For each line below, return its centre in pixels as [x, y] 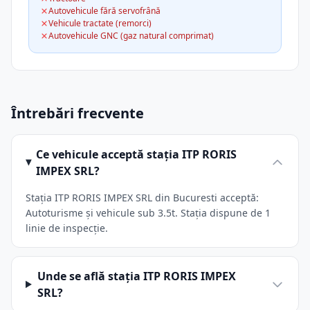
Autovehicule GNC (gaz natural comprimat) [131, 36]
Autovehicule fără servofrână [104, 11]
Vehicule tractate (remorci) [100, 23]
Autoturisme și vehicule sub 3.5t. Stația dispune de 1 [148, 213]
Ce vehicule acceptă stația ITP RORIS [137, 154]
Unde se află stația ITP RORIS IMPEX [136, 276]
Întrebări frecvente [77, 113]
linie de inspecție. [67, 228]
